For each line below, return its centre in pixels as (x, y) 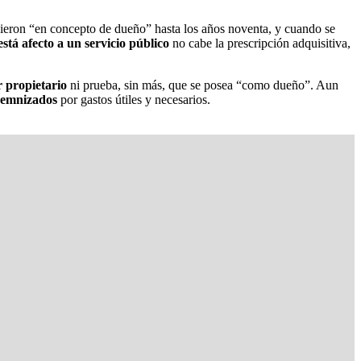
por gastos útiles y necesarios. (134, 99)
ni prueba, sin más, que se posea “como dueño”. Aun (203, 85)
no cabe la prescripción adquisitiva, (260, 43)
